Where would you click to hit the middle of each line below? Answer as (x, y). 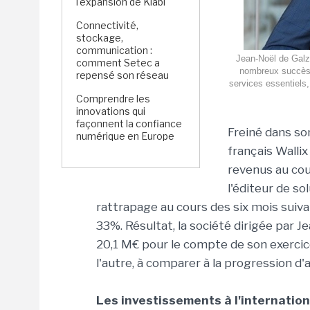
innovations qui (111, 111)
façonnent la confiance (129, 124)
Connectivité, (107, 25)
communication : (114, 50)
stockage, (100, 38)
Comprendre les (113, 99)
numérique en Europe (125, 136)
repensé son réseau (122, 75)
